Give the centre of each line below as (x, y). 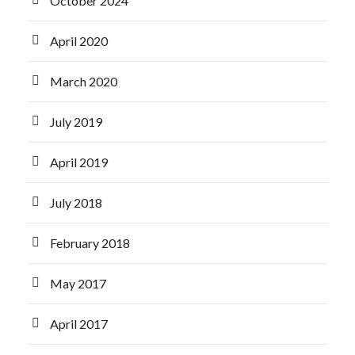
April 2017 (79, 324)
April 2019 (79, 162)
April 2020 (79, 41)
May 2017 (78, 283)
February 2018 (90, 243)
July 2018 (76, 202)
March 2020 (84, 81)
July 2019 (76, 122)
